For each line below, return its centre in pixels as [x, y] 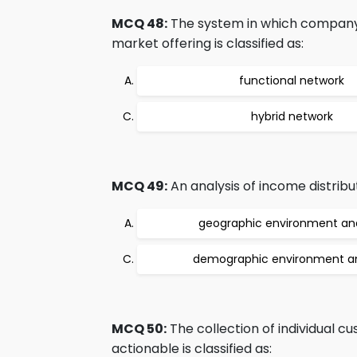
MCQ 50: [139, 329]
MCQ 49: [139, 186]
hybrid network [292, 116]
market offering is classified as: [208, 43]
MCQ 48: [139, 24]
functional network [292, 80]
